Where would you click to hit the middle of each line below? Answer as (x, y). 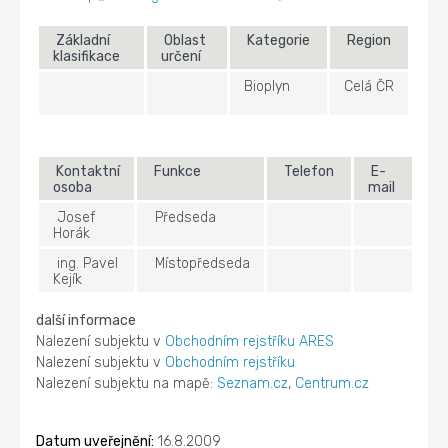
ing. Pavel (86, 263)
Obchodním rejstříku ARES (250, 341)
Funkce (178, 171)
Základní (82, 40)
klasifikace (88, 56)
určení (183, 56)
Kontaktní (87, 171)
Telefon (309, 171)
